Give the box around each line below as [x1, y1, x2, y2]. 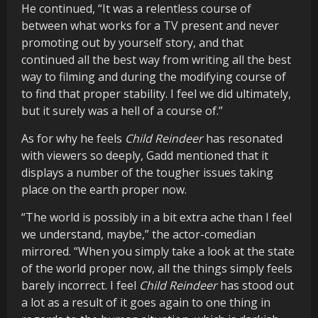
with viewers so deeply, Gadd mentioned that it [21, 147, 268, 163]
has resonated [203, 130, 283, 146]
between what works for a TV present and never [21, 17, 279, 33]
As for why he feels [21, 130, 125, 146]
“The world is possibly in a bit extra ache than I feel [21, 209, 292, 225]
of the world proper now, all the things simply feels [21, 260, 292, 276]
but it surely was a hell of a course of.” [21, 102, 223, 119]
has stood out [220, 277, 294, 293]
